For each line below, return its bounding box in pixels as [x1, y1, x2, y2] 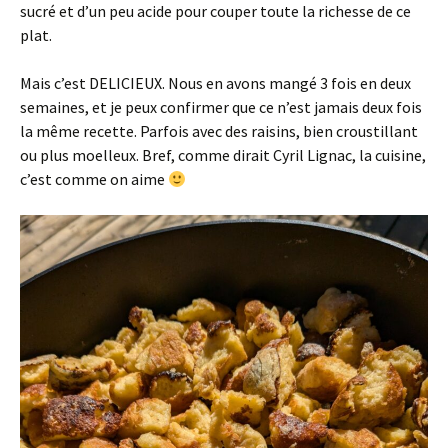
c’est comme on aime [20, 169, 168, 190]
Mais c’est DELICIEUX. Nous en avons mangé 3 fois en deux [20, 73, 411, 94]
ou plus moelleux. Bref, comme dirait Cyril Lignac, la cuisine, [20, 145, 426, 166]
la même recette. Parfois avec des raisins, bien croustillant [20, 121, 418, 142]
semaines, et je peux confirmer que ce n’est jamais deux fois [20, 97, 422, 118]
